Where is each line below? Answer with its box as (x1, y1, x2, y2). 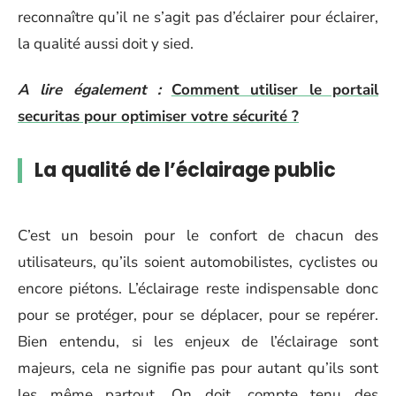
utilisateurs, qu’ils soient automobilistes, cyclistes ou (18, 252, 378, 272)
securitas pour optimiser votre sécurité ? (18, 106, 299, 126)
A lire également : (18, 80, 162, 100)
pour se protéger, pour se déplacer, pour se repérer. (18, 305, 378, 325)
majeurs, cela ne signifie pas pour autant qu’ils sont (18, 358, 378, 378)
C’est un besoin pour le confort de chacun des (18, 225, 378, 246)
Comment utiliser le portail (171, 80, 379, 100)
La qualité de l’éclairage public (34, 156, 336, 184)
